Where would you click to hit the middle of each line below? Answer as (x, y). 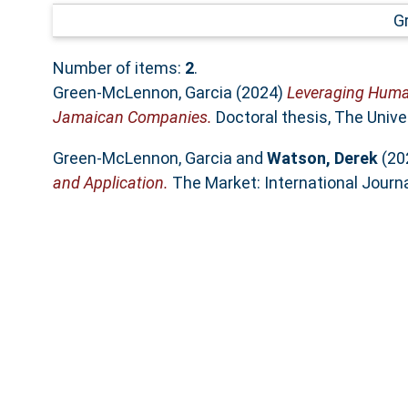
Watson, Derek (322, 158)
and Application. (110, 182)
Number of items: (118, 67)
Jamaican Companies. (132, 117)
